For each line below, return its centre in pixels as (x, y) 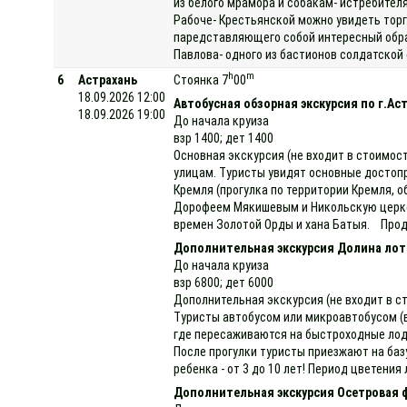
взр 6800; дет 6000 (224, 282)
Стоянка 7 (201, 79)
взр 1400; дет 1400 (224, 138)
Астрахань (108, 79)
